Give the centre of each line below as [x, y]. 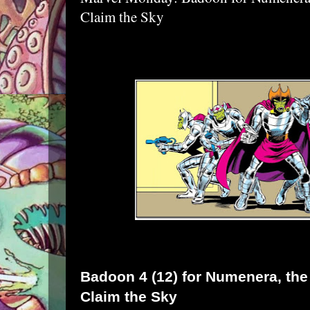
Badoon [108, 276]
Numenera [241, 276]
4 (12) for [170, 276]
